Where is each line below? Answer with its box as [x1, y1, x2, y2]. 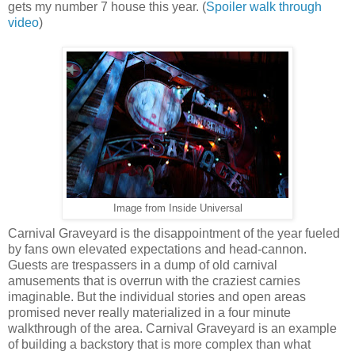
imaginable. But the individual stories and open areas [8, 290, 306, 304]
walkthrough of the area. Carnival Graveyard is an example [8, 322, 337, 336]
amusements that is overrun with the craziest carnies [8, 274, 300, 288]
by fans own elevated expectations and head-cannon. [8, 242, 307, 257]
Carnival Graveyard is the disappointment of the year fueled [8, 227, 340, 241]
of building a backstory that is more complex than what [8, 338, 311, 352]
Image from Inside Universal [113, 203, 242, 215]
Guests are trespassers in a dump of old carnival [8, 258, 277, 273]
